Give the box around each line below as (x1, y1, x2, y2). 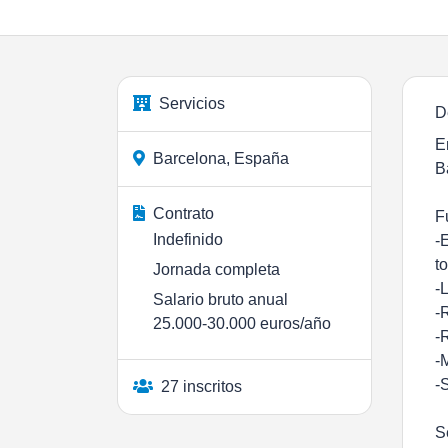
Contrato (153, 204, 214, 222)
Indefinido (153, 230, 223, 248)
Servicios (159, 94, 225, 112)
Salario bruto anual (153, 290, 288, 308)
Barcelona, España (153, 149, 289, 167)
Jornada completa (153, 260, 280, 278)
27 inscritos (161, 377, 242, 395)
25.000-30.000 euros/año (153, 314, 331, 332)
